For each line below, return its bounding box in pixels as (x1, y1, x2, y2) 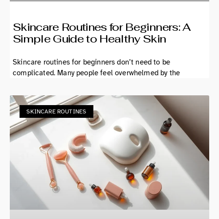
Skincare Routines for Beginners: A (13, 20, 191, 34)
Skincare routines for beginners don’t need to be (13, 57, 171, 66)
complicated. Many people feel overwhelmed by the (13, 68, 180, 77)
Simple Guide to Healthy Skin (13, 31, 166, 45)
